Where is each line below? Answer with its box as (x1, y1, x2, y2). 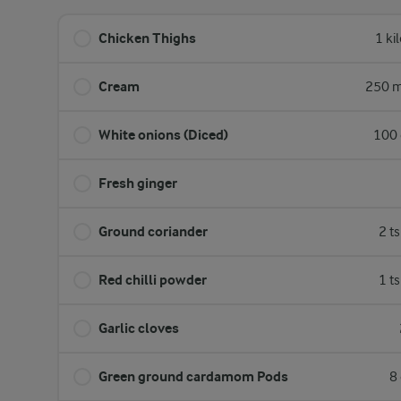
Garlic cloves (98, 320, 179, 337)
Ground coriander (98, 223, 208, 240)
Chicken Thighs (98, 30, 196, 47)
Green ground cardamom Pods (98, 368, 288, 385)
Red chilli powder (98, 271, 207, 288)
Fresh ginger (98, 175, 177, 192)
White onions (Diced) (98, 126, 228, 143)
